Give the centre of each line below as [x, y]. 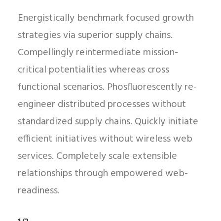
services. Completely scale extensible [97, 156]
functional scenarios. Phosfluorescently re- [107, 87]
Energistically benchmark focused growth [106, 18]
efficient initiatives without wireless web [105, 139]
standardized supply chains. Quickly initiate [108, 122]
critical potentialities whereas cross [93, 70]
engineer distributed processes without [102, 105]
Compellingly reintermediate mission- [98, 53]
